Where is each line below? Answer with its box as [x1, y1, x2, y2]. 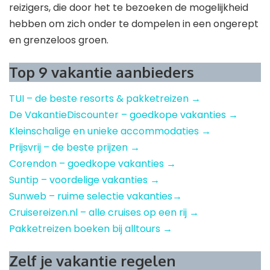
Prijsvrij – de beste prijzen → [9, 140, 140, 155]
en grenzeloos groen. [9, 33, 108, 47]
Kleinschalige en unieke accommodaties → [9, 124, 211, 139]
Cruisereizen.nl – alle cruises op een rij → [9, 206, 199, 220]
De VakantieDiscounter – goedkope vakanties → [9, 108, 238, 122]
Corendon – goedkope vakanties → [9, 157, 176, 171]
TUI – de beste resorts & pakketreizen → [9, 92, 201, 106]
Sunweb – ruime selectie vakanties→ [9, 189, 182, 204]
